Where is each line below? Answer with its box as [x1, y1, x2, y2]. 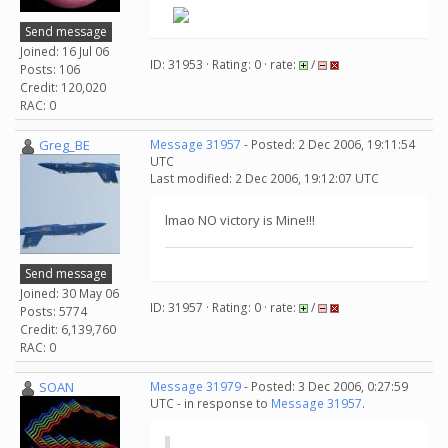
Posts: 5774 [20, 302, 87, 320]
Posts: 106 [20, 60, 80, 78]
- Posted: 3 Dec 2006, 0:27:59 [241, 378, 408, 395]
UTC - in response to [150, 395, 271, 412]
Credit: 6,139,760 [20, 320, 116, 338]
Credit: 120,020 [20, 78, 106, 96]
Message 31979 [150, 378, 241, 395]
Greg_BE [39, 136, 90, 154]
